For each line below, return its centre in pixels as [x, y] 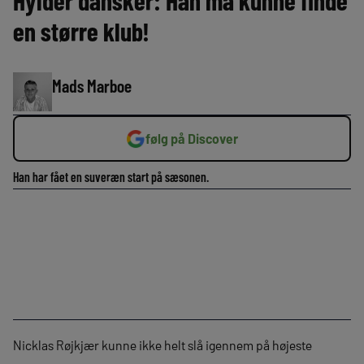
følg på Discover [192, 139]
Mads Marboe [92, 85]
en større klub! [81, 31]
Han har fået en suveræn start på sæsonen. [111, 177]
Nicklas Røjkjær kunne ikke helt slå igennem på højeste [162, 345]
